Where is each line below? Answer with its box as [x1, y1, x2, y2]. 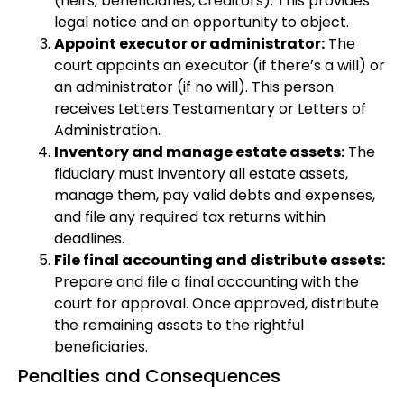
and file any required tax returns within [54, 207, 326, 228]
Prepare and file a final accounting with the [54, 271, 359, 293]
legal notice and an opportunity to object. [54, 12, 349, 33]
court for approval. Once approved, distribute [54, 293, 379, 315]
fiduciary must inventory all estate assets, [54, 163, 348, 185]
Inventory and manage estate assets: [54, 142, 344, 163]
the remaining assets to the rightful [54, 315, 304, 336]
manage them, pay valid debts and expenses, [54, 185, 375, 207]
